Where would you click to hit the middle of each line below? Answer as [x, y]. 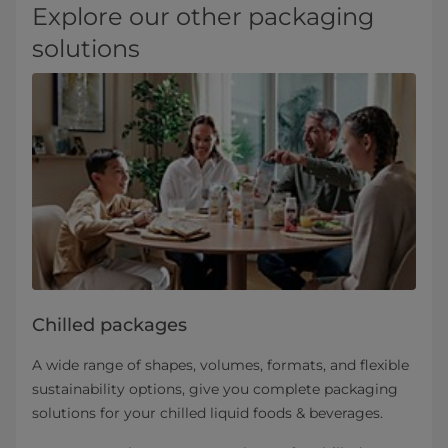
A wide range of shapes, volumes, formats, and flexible [220, 364]
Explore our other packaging [203, 17]
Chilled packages [109, 324]
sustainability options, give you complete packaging [215, 388]
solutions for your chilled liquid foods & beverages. [207, 412]
